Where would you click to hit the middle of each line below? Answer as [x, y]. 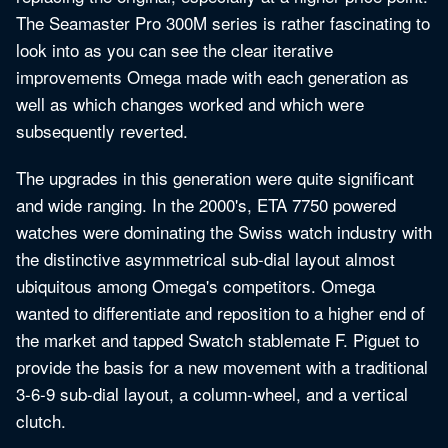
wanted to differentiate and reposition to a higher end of [220, 313]
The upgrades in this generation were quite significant [215, 178]
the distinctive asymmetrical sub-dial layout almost [205, 259]
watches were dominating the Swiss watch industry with [224, 232]
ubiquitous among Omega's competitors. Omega [195, 286]
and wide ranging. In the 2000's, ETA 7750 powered [206, 205]
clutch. [41, 421]
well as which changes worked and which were [190, 104]
